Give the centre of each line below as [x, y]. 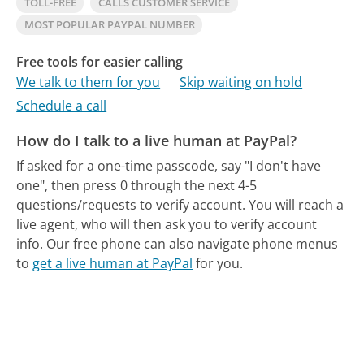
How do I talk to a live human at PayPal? [157, 141]
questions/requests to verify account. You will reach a [180, 204]
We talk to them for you [89, 82]
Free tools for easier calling [100, 61]
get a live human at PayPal [113, 263]
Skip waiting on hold [241, 82]
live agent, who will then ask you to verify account [167, 224]
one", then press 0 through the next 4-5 [137, 185]
